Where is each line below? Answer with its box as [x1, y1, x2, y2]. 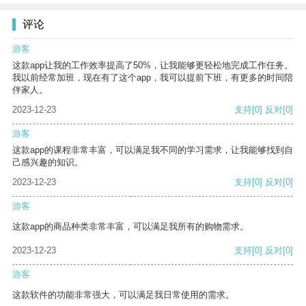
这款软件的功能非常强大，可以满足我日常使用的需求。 [12, 290, 234, 301]
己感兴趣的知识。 [12, 157, 83, 168]
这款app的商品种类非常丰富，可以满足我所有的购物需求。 [12, 221, 249, 232]
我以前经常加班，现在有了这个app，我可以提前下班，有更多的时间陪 [12, 72, 293, 83]
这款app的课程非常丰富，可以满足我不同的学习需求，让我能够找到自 [12, 145, 293, 156]
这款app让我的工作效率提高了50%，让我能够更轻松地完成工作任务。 [12, 60, 293, 71]
